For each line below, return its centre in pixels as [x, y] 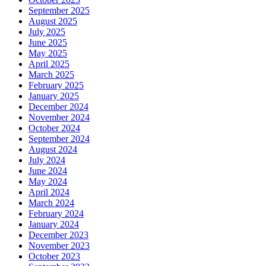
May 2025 [48, 53]
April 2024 [49, 192]
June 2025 [48, 43]
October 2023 [54, 256]
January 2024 [54, 224]
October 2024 [54, 128]
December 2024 [58, 107]
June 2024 [48, 171]
